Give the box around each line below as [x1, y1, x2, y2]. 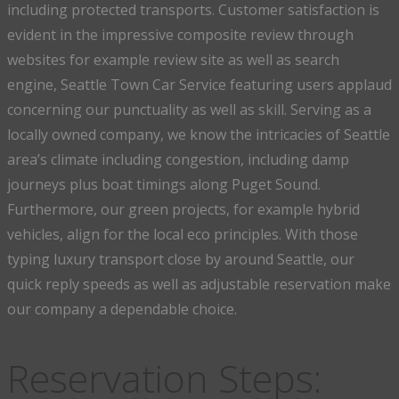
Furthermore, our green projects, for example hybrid [7, 199, 360, 219]
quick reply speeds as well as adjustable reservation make [7, 274, 391, 294]
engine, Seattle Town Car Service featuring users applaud [7, 75, 392, 94]
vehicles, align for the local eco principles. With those [7, 224, 358, 244]
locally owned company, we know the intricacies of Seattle [7, 125, 390, 144]
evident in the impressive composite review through [7, 25, 354, 45]
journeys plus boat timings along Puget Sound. [7, 175, 321, 194]
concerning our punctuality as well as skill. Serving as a [7, 100, 371, 119]
